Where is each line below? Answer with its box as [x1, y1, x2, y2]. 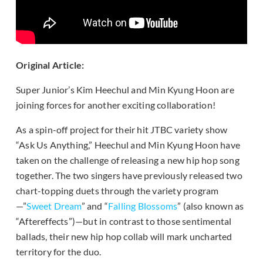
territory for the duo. [16, 246, 102, 258]
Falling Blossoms [108, 200, 178, 212]
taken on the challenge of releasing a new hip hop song [16, 154, 240, 166]
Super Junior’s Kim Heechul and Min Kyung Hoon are [16, 84, 234, 96]
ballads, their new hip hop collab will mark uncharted [16, 231, 232, 242]
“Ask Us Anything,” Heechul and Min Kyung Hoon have [16, 139, 241, 151]
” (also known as [177, 200, 244, 212]
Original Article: [16, 59, 86, 71]
